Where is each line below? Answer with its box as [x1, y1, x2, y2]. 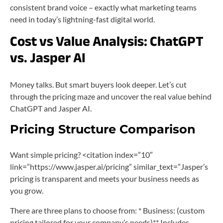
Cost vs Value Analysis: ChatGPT [10, 28, 204, 54]
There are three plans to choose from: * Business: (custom [10, 205, 205, 215]
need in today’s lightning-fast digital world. [10, 14, 155, 24]
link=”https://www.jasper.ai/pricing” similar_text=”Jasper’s [10, 161, 208, 171]
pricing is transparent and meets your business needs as [10, 173, 199, 183]
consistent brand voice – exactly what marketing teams [10, 2, 197, 12]
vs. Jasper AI [10, 44, 86, 71]
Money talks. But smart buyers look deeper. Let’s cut [10, 79, 187, 89]
